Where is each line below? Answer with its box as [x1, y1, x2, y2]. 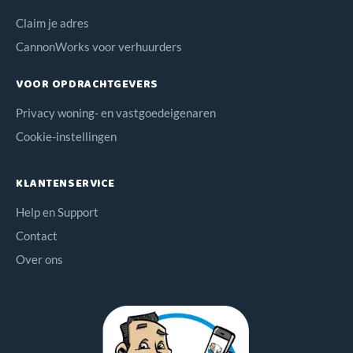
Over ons [16, 251, 63, 266]
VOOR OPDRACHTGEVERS [16, 75, 158, 93]
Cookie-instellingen [16, 128, 117, 143]
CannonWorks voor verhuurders [16, 39, 182, 54]
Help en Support [16, 204, 98, 219]
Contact [16, 228, 58, 243]
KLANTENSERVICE [16, 174, 115, 192]
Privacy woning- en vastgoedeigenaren [16, 105, 216, 120]
